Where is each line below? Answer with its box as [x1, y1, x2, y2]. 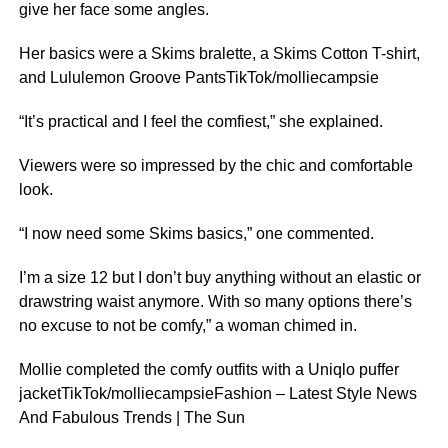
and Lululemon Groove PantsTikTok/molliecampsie [18, 69, 379, 86]
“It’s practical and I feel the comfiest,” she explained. [18, 113, 383, 130]
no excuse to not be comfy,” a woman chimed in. [18, 317, 357, 334]
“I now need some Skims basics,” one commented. [18, 225, 374, 242]
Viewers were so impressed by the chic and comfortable [18, 157, 413, 174]
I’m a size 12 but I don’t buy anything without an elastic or [18, 269, 421, 286]
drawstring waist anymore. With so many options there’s [18, 293, 412, 310]
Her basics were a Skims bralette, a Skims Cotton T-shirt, [18, 45, 420, 62]
